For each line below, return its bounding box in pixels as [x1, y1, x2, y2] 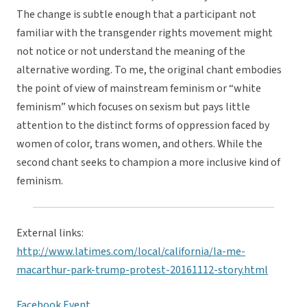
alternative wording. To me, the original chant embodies [16, 62, 282, 78]
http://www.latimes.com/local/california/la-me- [16, 244, 245, 260]
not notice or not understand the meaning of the [16, 44, 245, 60]
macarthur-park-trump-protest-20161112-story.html [16, 262, 268, 278]
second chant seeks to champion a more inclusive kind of [16, 155, 280, 171]
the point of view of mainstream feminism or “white [16, 81, 261, 97]
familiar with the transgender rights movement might [16, 25, 273, 41]
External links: [16, 225, 84, 241]
